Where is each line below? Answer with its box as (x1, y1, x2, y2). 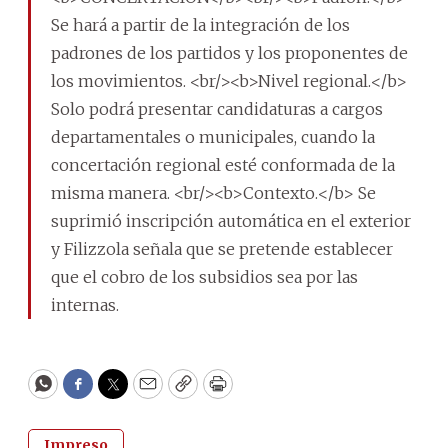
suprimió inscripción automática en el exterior (51, 210, 411, 231)
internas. (51, 294, 119, 315)
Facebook (76, 381, 161, 405)
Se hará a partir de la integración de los (51, 14, 350, 35)
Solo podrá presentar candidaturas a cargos (51, 98, 383, 119)
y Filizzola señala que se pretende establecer (51, 238, 393, 259)
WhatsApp (41, 381, 136, 405)
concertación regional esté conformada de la (51, 154, 395, 175)
